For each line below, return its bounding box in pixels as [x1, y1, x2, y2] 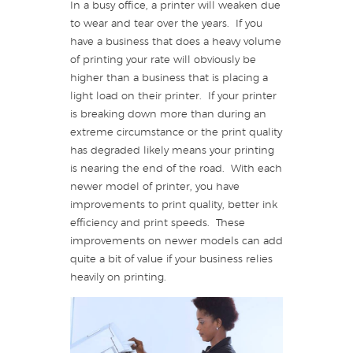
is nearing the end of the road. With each [70, 164, 282, 175]
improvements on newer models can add [70, 236, 283, 247]
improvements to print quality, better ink [70, 200, 277, 211]
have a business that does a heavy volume [70, 37, 281, 48]
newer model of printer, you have [70, 182, 240, 193]
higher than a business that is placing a [70, 73, 268, 84]
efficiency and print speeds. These [70, 218, 245, 229]
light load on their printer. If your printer [70, 91, 277, 102]
